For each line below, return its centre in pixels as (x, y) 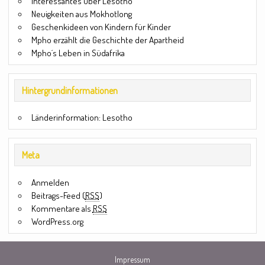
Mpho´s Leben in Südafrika (78, 53)
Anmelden (50, 182)
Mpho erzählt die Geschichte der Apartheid (107, 40)
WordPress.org (57, 221)
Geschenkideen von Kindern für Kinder (101, 27)
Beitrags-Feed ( (58, 195)
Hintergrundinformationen (70, 90)
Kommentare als (62, 208)
